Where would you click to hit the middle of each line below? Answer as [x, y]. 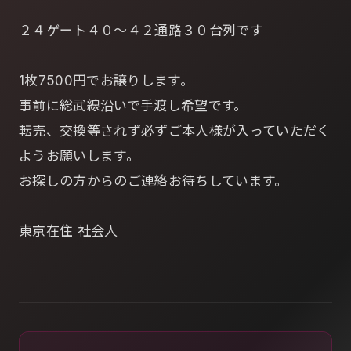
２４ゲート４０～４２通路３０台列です [141, 31]
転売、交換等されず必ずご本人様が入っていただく [175, 131]
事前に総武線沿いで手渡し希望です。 [133, 106]
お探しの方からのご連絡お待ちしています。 [154, 181]
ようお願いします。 [80, 156]
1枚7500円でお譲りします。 [107, 81]
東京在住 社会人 [69, 231]
